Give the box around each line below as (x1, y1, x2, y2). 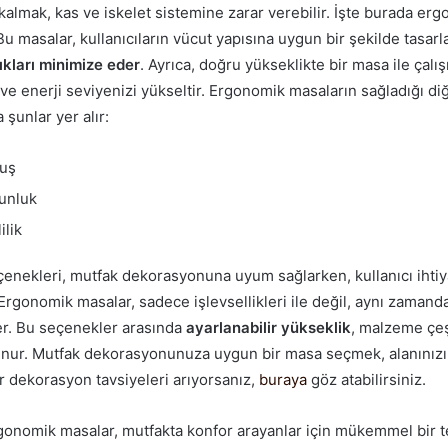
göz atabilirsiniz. (307, 369, 426, 389)
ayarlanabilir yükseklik (186, 317, 351, 337)
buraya (259, 369, 307, 389)
